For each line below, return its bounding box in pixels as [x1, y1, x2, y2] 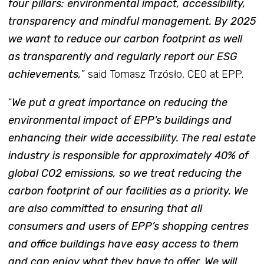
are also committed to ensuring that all [8, 202, 202, 215]
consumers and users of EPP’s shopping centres [8, 219, 249, 233]
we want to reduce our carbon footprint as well [8, 32, 242, 45]
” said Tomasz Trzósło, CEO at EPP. [81, 67, 243, 81]
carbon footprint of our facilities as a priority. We [8, 184, 248, 197]
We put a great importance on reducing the [11, 95, 227, 109]
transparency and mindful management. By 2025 [8, 14, 256, 28]
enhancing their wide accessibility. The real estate [8, 131, 256, 144]
